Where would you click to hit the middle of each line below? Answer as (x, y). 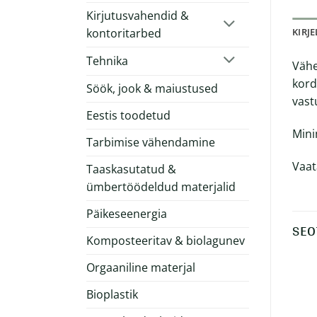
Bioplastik (112, 294)
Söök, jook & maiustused (152, 88)
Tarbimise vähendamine (151, 142)
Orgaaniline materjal (141, 267)
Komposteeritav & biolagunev (166, 240)
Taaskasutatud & (131, 169)
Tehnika (107, 60)
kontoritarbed (124, 33)
